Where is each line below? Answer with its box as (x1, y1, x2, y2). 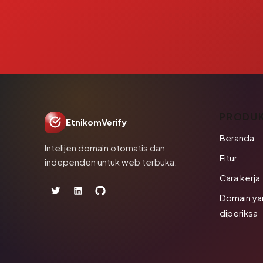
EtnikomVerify (66, 117, 127, 127)
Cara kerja (219, 173, 260, 183)
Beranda (219, 133, 254, 143)
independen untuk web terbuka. (45, 157, 177, 167)
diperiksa (219, 208, 258, 218)
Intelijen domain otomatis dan (45, 143, 165, 153)
